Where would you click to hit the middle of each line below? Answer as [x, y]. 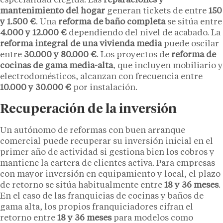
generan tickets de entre [157, 11]
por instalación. [104, 88]
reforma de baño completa [112, 22]
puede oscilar [190, 44]
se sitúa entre [194, 22]
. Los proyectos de [134, 55]
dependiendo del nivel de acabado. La [144, 33]
